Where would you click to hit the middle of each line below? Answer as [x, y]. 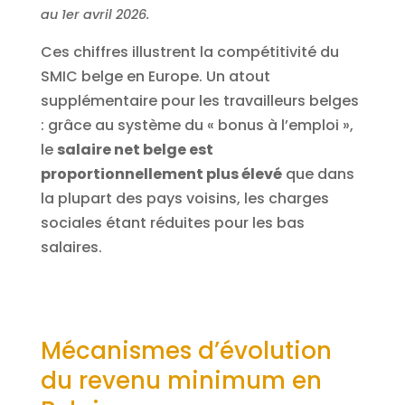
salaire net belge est [135, 150]
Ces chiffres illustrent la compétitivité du [189, 52]
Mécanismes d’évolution [186, 351]
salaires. [71, 248]
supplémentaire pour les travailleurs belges [199, 101]
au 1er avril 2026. [94, 14]
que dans [318, 174]
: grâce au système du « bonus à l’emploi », [197, 126]
